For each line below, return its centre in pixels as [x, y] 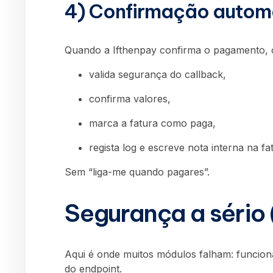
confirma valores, [130, 99]
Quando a [89, 50]
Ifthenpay [135, 50]
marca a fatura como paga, [152, 123]
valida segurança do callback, [158, 75]
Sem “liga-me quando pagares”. [137, 172]
